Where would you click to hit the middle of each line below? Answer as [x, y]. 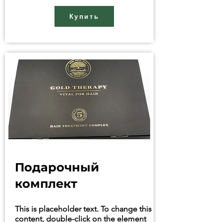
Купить [84, 16]
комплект [46, 184]
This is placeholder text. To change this [83, 209]
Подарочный [57, 167]
